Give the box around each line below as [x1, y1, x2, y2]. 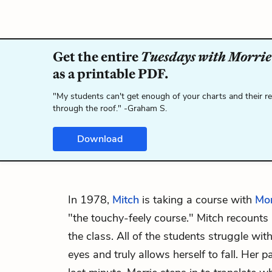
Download [77, 132, 123, 146]
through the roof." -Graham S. [53, 103, 167, 114]
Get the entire [53, 49, 141, 65]
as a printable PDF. [53, 66, 168, 82]
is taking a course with [139, 192, 255, 207]
